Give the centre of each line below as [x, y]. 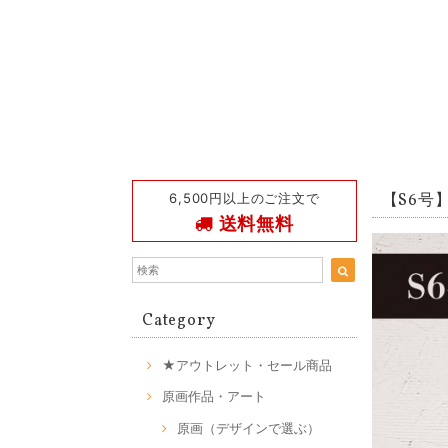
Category [179, 321]
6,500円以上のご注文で [244, 198]
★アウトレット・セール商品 [247, 364]
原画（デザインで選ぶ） [248, 427]
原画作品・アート [214, 396]
